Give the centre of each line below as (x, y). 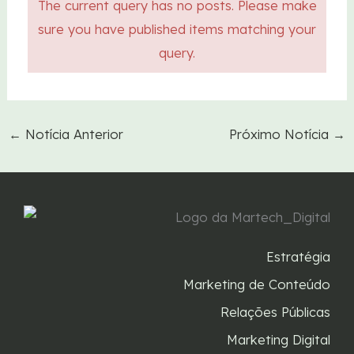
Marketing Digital (279, 339)
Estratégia (298, 256)
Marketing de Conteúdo (257, 284)
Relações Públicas (275, 312)
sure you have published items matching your (177, 29)
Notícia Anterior (72, 135)
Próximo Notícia (281, 135)
